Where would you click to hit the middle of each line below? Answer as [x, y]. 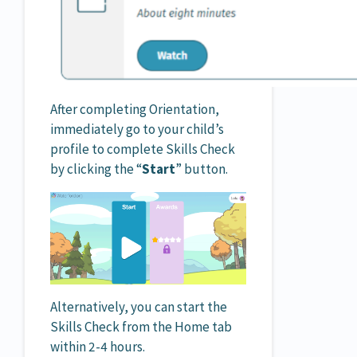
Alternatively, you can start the [139, 306]
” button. [202, 169]
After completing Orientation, [135, 110]
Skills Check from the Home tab [141, 326]
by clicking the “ [96, 169]
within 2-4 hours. [98, 346]
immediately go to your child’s [137, 129]
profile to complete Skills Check [143, 149]
